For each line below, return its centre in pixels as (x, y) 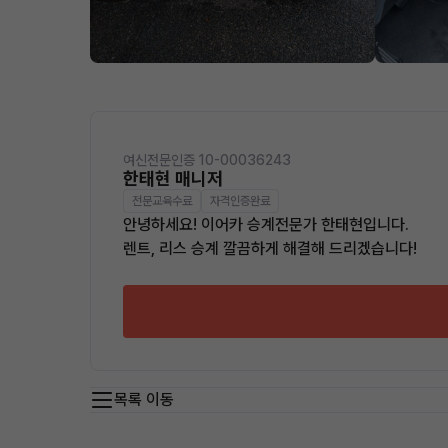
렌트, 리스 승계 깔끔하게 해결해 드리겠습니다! (270, 248)
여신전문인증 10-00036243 (207, 159)
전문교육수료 (162, 200)
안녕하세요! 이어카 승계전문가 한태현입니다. (266, 224)
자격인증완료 (240, 200)
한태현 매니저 (173, 178)
